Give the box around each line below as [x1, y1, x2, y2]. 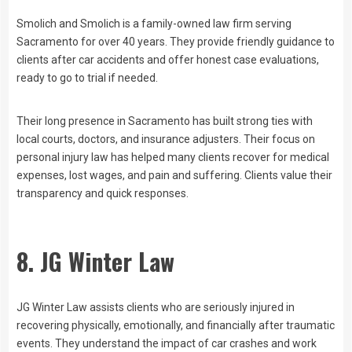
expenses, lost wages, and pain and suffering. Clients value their [16, 168, 332, 181]
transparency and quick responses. [16, 186, 189, 200]
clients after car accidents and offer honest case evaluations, [16, 53, 319, 66]
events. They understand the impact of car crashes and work [16, 337, 317, 350]
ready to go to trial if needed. [16, 71, 158, 84]
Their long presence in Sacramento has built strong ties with [16, 114, 313, 127]
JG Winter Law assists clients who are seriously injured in [16, 301, 295, 314]
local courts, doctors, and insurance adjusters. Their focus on [16, 132, 315, 145]
